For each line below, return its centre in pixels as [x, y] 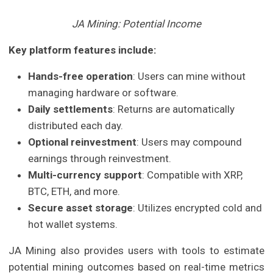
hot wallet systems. [73, 225]
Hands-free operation [81, 76]
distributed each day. [76, 126]
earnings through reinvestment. [100, 159]
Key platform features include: [83, 50]
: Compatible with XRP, [193, 175]
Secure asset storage [81, 208]
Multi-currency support [85, 175]
